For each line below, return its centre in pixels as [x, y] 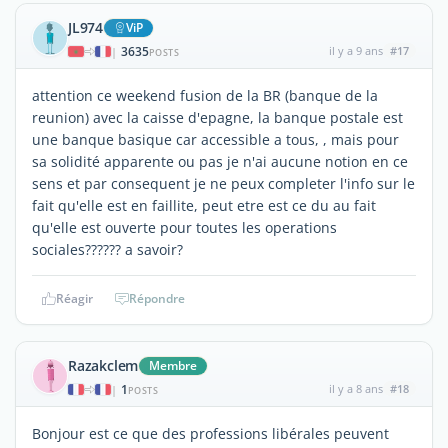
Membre [173, 365]
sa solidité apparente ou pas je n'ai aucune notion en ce [220, 161]
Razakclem [103, 365]
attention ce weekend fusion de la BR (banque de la [205, 95]
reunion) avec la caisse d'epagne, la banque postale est [217, 117]
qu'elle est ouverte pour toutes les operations [184, 227]
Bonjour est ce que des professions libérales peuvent [210, 433]
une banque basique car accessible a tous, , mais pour [215, 139]
